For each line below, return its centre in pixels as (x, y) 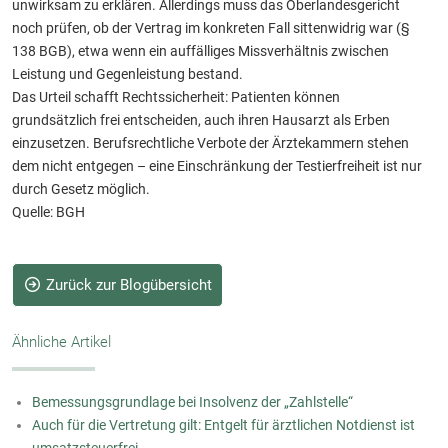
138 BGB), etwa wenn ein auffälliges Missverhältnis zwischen (200, 51)
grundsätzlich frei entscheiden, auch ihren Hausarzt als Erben (201, 120)
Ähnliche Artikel (61, 341)
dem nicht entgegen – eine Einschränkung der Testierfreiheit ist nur (217, 166)
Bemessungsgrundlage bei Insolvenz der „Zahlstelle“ (192, 401)
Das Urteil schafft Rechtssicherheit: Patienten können (176, 97)
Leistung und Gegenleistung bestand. (127, 74)
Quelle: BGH (48, 212)
